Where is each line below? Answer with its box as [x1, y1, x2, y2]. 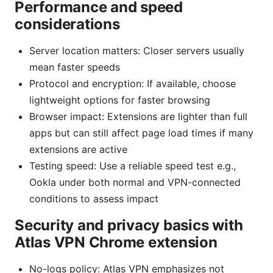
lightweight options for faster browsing [29, 93, 210, 106]
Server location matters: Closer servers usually [29, 44, 244, 57]
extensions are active [29, 143, 127, 155]
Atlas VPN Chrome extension [15, 233, 218, 251]
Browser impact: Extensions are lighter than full [29, 110, 247, 122]
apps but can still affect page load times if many [29, 126, 253, 139]
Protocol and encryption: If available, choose [29, 77, 236, 90]
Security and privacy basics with [15, 216, 243, 234]
